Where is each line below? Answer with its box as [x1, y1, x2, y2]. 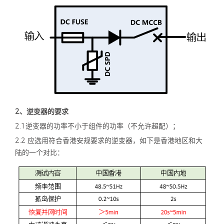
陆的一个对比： [15, 148, 64, 157]
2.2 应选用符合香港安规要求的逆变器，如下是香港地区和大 [15, 136, 202, 145]
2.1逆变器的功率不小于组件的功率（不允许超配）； [15, 121, 179, 131]
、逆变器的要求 [19, 107, 68, 116]
